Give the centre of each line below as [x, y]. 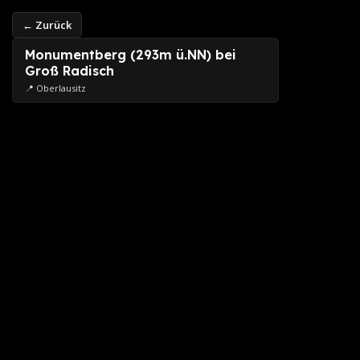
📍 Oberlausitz [55, 88]
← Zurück [47, 25]
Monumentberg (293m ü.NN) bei [131, 55]
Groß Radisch [70, 71]
